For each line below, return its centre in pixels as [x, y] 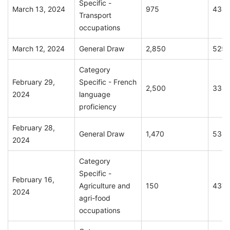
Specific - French [108, 82]
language [95, 94]
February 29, [34, 82]
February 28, [34, 128]
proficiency [98, 107]
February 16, [33, 180]
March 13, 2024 [39, 9]
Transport [95, 15]
